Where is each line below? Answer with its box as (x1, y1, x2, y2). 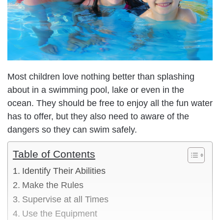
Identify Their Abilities (22, 165, 106, 176)
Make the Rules (22, 180, 83, 190)
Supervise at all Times (22, 194, 109, 204)
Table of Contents (13, 148, 95, 160)
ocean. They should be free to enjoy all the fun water (7, 98, 213, 108)
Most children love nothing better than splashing (7, 71, 194, 82)
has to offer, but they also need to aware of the (7, 111, 189, 121)
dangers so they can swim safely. (7, 124, 137, 135)
